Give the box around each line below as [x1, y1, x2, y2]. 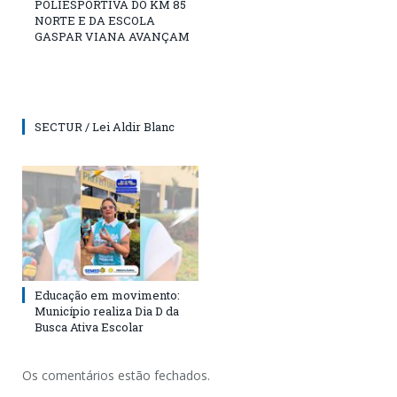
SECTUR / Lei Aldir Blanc [35, 119, 175, 136]
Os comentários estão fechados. [22, 367, 210, 385]
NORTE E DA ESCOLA [35, 12, 155, 29]
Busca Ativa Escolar [35, 319, 144, 336]
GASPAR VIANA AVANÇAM [35, 28, 190, 45]
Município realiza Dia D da [35, 303, 179, 320]
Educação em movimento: [35, 287, 180, 304]
